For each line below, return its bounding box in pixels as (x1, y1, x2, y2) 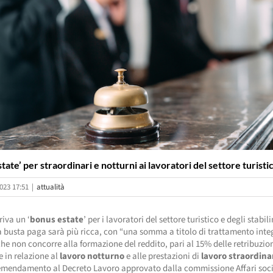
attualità (37, 181, 65, 193)
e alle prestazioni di (124, 249, 202, 263)
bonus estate (30, 213, 84, 226)
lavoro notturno (60, 249, 125, 263)
